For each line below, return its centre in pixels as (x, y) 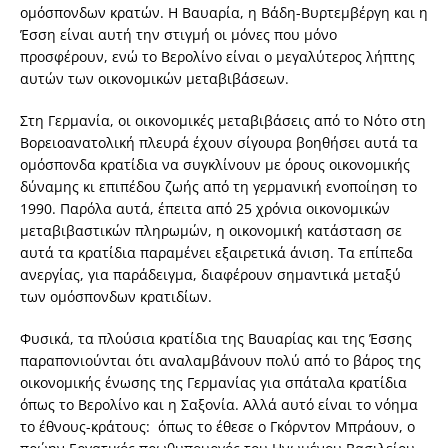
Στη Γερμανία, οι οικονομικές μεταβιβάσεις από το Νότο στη (223, 121)
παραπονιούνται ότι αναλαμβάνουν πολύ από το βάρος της (220, 361)
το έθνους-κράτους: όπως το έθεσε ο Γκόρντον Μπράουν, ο (217, 427)
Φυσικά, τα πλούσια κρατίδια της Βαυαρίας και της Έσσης (216, 339)
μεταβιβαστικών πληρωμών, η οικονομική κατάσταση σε (211, 231)
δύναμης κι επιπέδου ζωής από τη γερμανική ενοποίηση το (218, 187)
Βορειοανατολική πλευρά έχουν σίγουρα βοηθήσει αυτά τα (219, 143)
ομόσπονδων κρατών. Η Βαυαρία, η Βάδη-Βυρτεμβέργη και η (224, 13)
